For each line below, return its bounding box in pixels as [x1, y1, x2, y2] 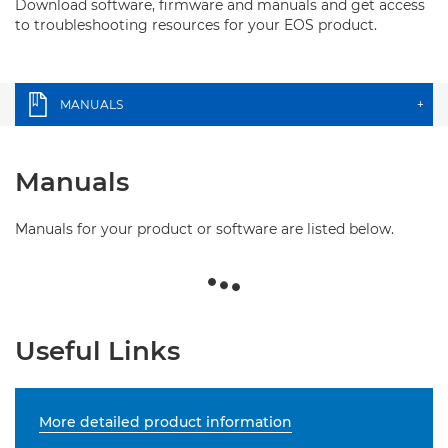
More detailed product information [39, 413, 292, 431]
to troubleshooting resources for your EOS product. [15, 16, 377, 34]
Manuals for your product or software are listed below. [15, 220, 394, 238]
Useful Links [15, 335, 180, 367]
